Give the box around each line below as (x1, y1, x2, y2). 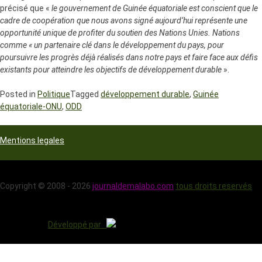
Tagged (70, 89, 101, 99)
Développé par (48, 219, 106, 229)
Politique (37, 89, 70, 99)
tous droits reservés (175, 181, 252, 191)
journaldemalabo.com (92, 181, 174, 191)
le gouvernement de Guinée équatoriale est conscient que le (51, 3, 258, 13)
